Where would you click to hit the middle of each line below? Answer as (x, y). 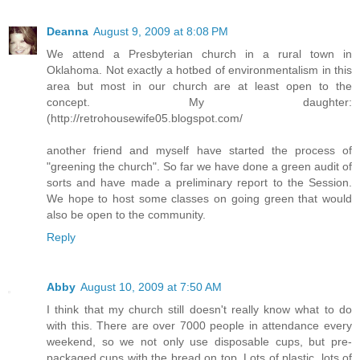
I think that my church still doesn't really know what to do (199, 310)
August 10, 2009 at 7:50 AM (151, 287)
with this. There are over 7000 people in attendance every (199, 326)
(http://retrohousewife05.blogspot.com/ (145, 119)
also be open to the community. (126, 215)
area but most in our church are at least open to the (199, 86)
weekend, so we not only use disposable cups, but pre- (199, 342)
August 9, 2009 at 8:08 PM (161, 32)
